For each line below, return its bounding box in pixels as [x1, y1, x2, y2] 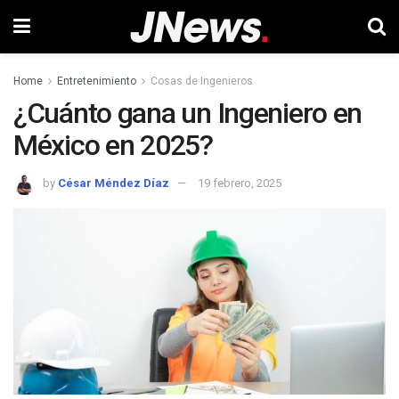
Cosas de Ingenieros [151, 75, 253, 87]
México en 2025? [13, 128, 213, 162]
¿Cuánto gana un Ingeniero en [13, 96, 362, 130]
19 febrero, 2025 [198, 175, 281, 190]
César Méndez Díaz [58, 175, 169, 190]
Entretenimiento [57, 75, 136, 87]
